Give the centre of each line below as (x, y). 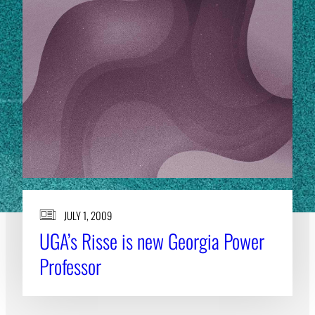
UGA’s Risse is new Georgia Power (152, 240)
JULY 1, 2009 (88, 215)
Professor (70, 266)
